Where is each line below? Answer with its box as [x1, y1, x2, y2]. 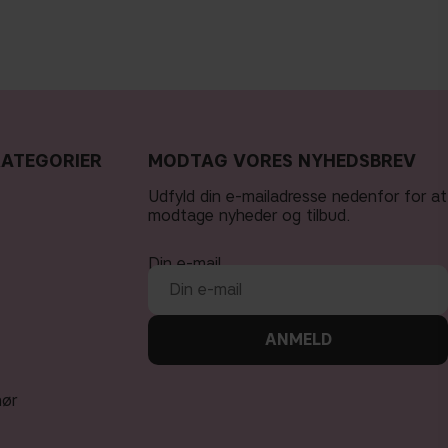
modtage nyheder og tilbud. [148, 205, 351, 225]
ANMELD [264, 329, 332, 349]
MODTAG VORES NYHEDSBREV [148, 149, 416, 172]
